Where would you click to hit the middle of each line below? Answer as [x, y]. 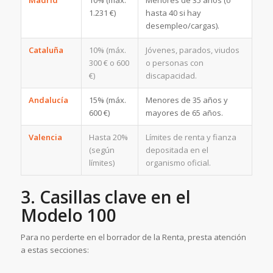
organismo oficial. [178, 162]
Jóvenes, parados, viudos [192, 50]
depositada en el [177, 150]
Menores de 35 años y [186, 100]
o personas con [174, 62]
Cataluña [46, 50]
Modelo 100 [68, 215]
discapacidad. [171, 75]
